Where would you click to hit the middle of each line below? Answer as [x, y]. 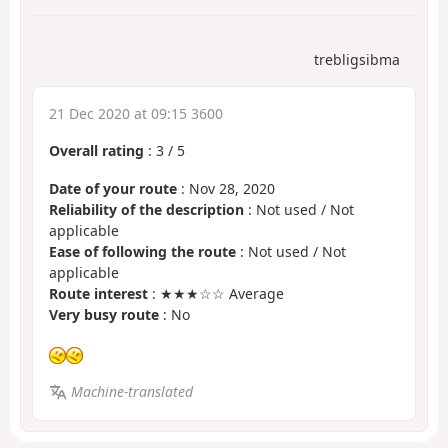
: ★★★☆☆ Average [216, 294]
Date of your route [113, 189]
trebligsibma [357, 59]
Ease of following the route [142, 252]
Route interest [98, 294]
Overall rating [96, 150]
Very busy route [104, 315]
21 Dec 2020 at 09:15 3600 [136, 113]
